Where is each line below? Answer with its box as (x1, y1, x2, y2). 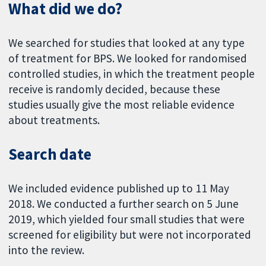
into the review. (8, 243, 85, 258)
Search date (8, 144, 91, 164)
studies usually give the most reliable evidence (8, 97, 235, 112)
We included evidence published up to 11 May (8, 181, 230, 196)
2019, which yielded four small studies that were (8, 212, 245, 227)
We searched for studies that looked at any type (8, 35, 245, 50)
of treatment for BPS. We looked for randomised (8, 50, 248, 65)
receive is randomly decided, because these (8, 81, 221, 96)
